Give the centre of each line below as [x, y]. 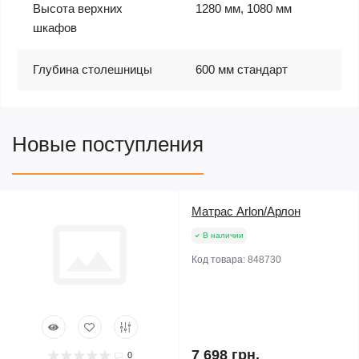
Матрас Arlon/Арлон [246, 211]
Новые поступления [108, 144]
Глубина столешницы [93, 69]
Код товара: [220, 260]
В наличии [223, 235]
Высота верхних [78, 8]
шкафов [55, 28]
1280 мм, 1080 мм [244, 8]
